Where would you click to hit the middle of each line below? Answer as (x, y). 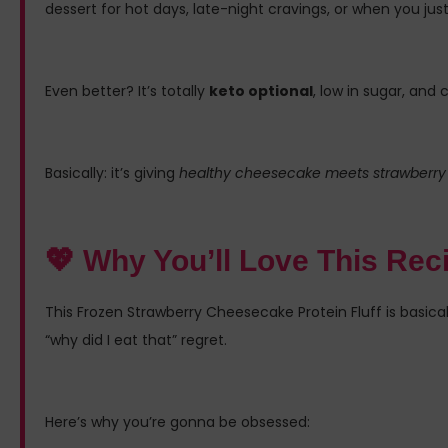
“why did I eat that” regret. (136, 340)
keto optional (261, 91)
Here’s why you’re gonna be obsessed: (177, 422)
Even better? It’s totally (127, 91)
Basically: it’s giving (112, 173)
